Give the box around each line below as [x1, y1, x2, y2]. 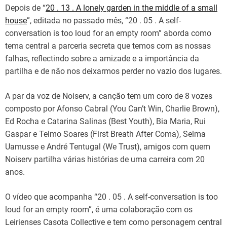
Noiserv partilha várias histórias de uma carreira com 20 [5, 154, 205, 164]
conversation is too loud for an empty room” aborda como [5, 28, 211, 38]
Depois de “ [5, 3, 46, 13]
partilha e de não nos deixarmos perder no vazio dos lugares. [5, 66, 222, 76]
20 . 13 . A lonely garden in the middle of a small [46, 3, 217, 13]
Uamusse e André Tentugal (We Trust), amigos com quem [5, 141, 210, 152]
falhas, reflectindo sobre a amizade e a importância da [5, 53, 199, 63]
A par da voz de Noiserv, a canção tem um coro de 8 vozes [5, 91, 212, 101]
